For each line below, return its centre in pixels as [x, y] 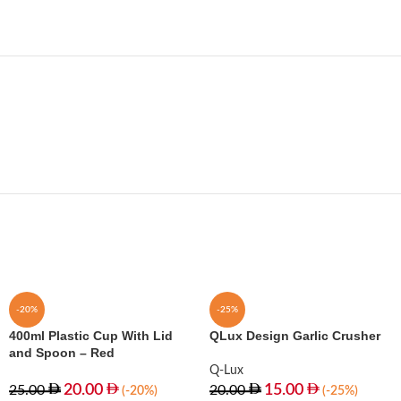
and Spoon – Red [62, 353]
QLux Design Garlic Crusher [295, 336]
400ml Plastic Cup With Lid [91, 336]
